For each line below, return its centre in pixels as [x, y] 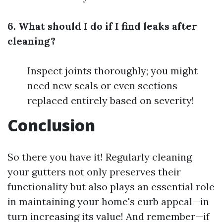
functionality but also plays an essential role [111, 187]
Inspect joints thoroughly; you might [112, 71]
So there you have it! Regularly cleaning [100, 157]
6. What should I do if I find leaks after [102, 26]
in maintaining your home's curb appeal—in [108, 201]
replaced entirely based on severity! [111, 100]
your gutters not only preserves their [94, 172]
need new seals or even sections [102, 85]
